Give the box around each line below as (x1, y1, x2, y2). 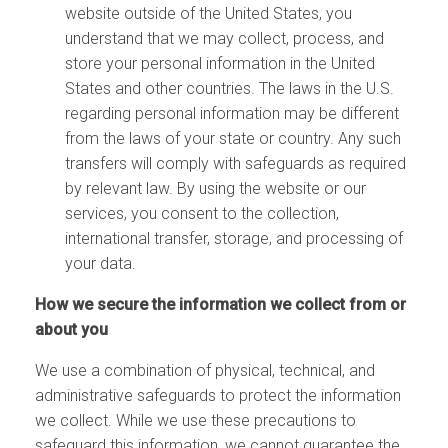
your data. (65, 254, 136, 274)
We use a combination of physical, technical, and (35, 361, 375, 381)
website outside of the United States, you (65, 4, 352, 24)
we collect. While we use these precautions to (35, 411, 356, 431)
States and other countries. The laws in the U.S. (65, 79, 394, 99)
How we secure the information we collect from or (35, 295, 406, 315)
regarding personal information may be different (65, 104, 399, 124)
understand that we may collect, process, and (65, 29, 384, 49)
